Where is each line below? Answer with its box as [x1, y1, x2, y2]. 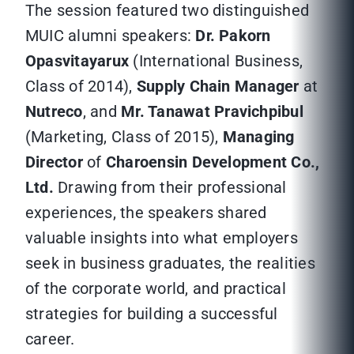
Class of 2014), [25, 77, 137, 96]
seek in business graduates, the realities [25, 254, 315, 273]
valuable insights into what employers [25, 228, 298, 248]
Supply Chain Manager [136, 77, 299, 96]
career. [25, 330, 75, 349]
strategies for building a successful [25, 304, 278, 324]
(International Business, [129, 51, 303, 71]
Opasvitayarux [25, 51, 130, 71]
